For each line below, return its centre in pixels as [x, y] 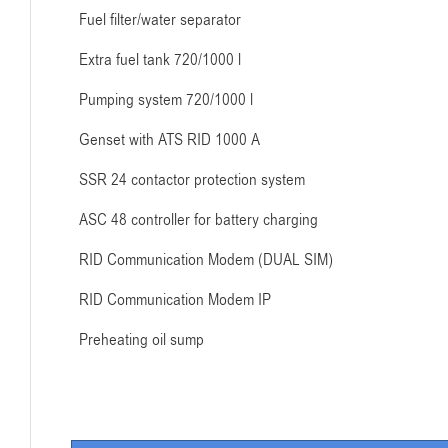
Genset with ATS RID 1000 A [169, 140]
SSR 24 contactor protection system [192, 180]
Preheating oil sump [141, 340]
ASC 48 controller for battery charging [198, 220]
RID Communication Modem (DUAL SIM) [206, 260]
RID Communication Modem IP [175, 300]
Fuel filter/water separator [160, 20]
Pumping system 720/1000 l [166, 100]
